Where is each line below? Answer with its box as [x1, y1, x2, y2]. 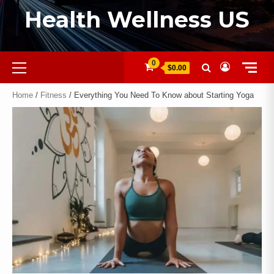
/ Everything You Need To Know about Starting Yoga [67, 91, 254, 100]
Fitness [40, 91, 67, 100]
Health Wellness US [24, 6, 250, 33]
